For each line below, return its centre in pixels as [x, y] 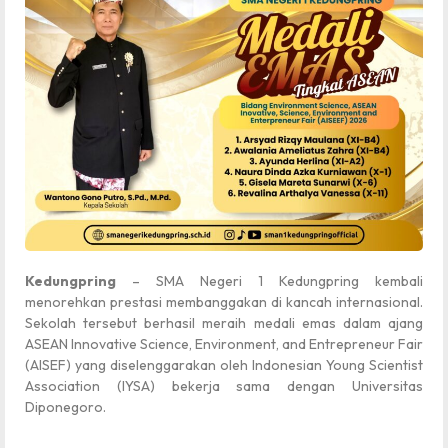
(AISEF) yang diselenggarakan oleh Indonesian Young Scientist [224, 364]
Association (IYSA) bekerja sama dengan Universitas [224, 385]
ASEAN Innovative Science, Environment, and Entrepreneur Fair [224, 343]
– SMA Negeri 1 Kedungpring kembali [277, 280]
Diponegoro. [65, 406]
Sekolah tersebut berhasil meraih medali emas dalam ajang [224, 322]
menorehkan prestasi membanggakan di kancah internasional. [224, 301]
